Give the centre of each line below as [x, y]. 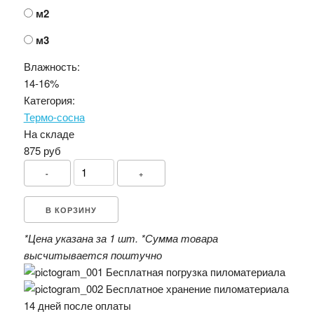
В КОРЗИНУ [71, 210]
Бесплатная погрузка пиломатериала [195, 271]
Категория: [49, 100]
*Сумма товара [179, 238]
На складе [49, 133]
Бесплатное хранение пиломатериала [197, 288]
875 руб [42, 150]
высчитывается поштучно [93, 254]
